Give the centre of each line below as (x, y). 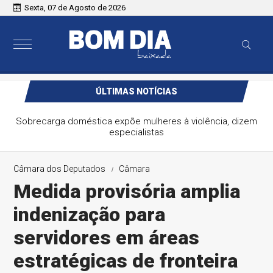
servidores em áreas (107, 238)
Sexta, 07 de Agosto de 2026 (75, 8)
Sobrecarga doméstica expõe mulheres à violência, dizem (136, 121)
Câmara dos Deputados (60, 169)
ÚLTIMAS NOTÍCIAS (136, 91)
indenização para (90, 214)
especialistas (136, 132)
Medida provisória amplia (127, 191)
